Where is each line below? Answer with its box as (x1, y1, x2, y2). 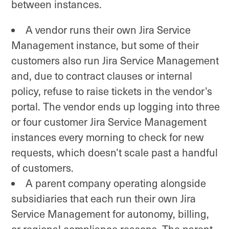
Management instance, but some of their (11, 37, 199, 52)
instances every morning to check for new (11, 129, 204, 144)
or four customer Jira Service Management (11, 114, 207, 129)
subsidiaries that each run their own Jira (11, 191, 196, 205)
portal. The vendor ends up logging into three (11, 99, 220, 113)
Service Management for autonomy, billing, (11, 206, 209, 221)
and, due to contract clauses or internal (11, 68, 192, 83)
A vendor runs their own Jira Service (26, 22, 191, 37)
